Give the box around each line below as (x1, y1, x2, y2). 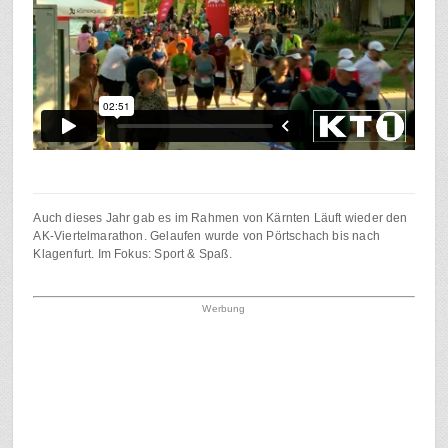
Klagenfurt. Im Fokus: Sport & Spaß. (33, 247, 232, 262)
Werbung (202, 303, 246, 315)
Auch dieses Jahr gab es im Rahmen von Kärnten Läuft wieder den (33, 211, 408, 226)
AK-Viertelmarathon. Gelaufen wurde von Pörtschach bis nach (33, 229, 380, 244)
